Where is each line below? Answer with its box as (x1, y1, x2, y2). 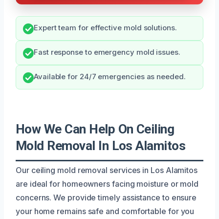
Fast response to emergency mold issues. (34, 47, 180, 57)
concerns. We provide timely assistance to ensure (16, 192, 197, 202)
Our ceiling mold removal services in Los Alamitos (16, 165, 198, 175)
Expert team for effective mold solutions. (34, 23, 177, 32)
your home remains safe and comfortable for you (16, 206, 195, 216)
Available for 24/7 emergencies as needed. (34, 72, 186, 81)
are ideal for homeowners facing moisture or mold (16, 178, 199, 189)
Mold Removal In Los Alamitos (16, 138, 186, 153)
